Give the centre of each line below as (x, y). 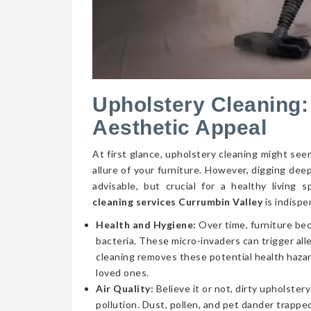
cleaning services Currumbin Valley (177, 202)
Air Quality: (126, 288)
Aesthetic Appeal (179, 127)
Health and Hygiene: (147, 225)
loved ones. (123, 272)
